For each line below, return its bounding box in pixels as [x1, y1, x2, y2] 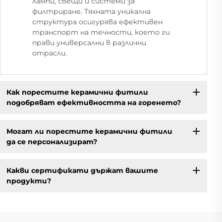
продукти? [6, 176, 51, 185]
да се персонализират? [6, 137, 97, 146]
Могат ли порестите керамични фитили [6, 126, 172, 136]
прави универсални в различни [32, 38, 146, 48]
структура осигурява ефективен [32, 17, 163, 27]
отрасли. [32, 49, 67, 58]
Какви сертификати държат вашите [6, 166, 158, 175]
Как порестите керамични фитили [6, 87, 148, 97]
